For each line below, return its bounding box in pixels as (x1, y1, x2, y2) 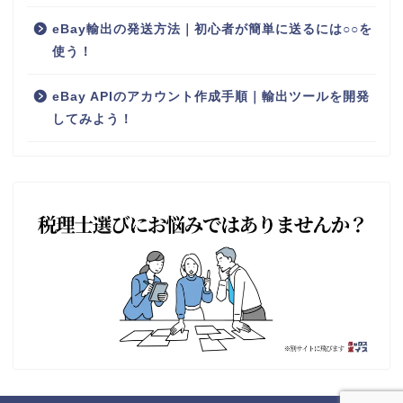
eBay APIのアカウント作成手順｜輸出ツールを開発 (52, 90, 370, 104)
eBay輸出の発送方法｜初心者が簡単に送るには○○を (52, 22, 372, 37)
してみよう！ (52, 112, 133, 127)
